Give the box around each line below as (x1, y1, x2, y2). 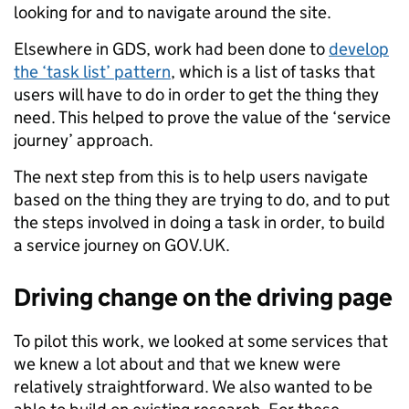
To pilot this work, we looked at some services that (14, 330, 388, 352)
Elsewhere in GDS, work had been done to (14, 38, 329, 60)
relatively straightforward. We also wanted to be (14, 376, 372, 398)
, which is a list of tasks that (171, 61, 375, 83)
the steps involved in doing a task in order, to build (14, 212, 385, 234)
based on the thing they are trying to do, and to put (14, 189, 390, 211)
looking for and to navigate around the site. (14, 2, 331, 24)
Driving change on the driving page (14, 282, 393, 313)
